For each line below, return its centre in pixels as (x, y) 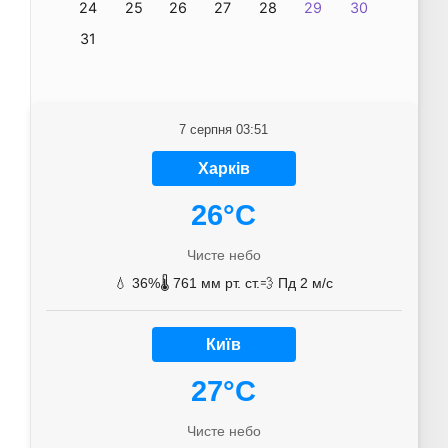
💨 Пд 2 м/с (297, 284)
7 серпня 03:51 (224, 130)
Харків (223, 169)
